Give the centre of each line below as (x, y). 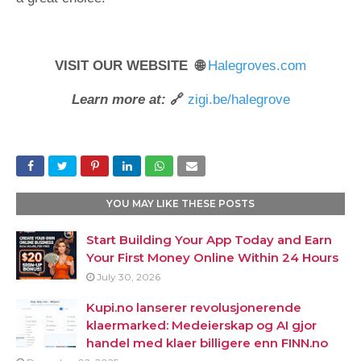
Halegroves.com (257, 66)
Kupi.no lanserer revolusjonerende (194, 307)
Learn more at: (118, 100)
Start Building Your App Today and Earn (209, 240)
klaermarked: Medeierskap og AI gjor (201, 325)
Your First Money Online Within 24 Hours (212, 257)
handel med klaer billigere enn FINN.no (207, 343)
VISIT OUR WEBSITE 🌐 (131, 66)
